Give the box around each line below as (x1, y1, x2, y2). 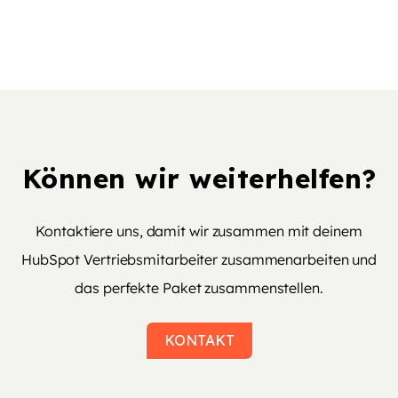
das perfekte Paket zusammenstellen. (75, 278, 323, 297)
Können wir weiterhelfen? (21, 162, 377, 196)
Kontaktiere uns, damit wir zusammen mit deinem (36, 221, 362, 240)
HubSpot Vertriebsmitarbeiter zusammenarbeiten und (20, 250, 378, 268)
